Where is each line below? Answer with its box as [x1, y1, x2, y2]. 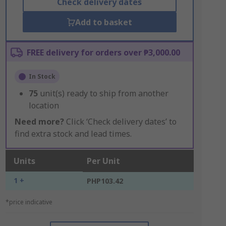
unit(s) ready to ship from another [39, 88, 168, 99]
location [28, 100, 59, 111]
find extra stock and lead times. [14, 128, 132, 139]
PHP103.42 [86, 176, 123, 186]
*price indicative [5, 198, 52, 206]
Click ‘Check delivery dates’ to [64, 116, 177, 127]
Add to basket [75, 17, 132, 28]
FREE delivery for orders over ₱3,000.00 [26, 47, 180, 58]
